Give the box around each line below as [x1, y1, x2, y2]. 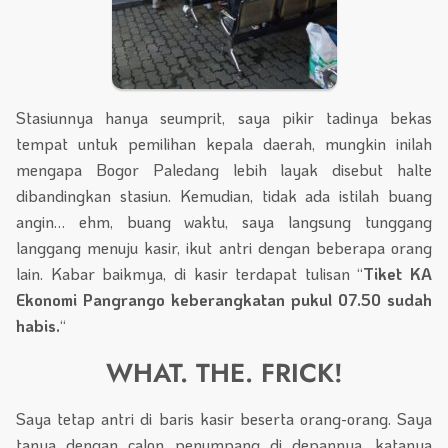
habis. [16, 314, 60, 336]
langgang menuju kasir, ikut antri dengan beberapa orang [16, 236, 432, 258]
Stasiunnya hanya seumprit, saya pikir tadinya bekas [16, 106, 432, 128]
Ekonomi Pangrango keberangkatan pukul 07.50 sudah [16, 288, 432, 310]
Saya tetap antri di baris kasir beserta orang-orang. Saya [16, 407, 432, 429]
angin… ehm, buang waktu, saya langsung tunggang [16, 210, 432, 232]
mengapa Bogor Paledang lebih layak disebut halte [16, 158, 432, 180]
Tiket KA [363, 262, 432, 284]
